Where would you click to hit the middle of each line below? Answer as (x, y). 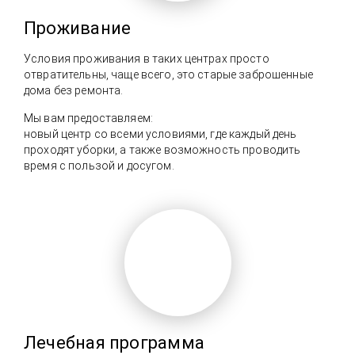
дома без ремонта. (74, 90)
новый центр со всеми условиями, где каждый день (160, 134)
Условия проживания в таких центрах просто (147, 58)
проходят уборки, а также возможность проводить (162, 149)
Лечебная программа (114, 342)
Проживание (78, 28)
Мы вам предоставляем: (88, 118)
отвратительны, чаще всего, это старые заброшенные (168, 74)
